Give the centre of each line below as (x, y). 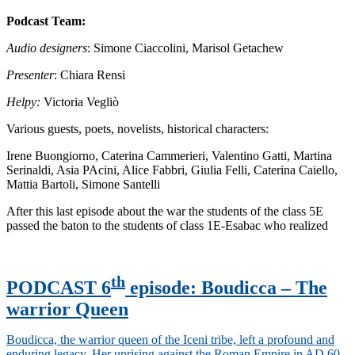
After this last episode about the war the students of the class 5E (165, 212)
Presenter (30, 75)
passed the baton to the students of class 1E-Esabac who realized (167, 226)
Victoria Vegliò (81, 102)
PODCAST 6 (59, 288)
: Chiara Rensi (90, 75)
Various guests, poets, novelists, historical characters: (141, 129)
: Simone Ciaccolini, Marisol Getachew (185, 48)
